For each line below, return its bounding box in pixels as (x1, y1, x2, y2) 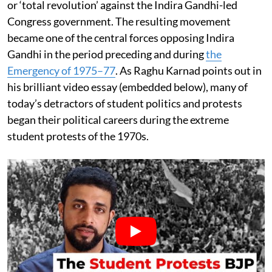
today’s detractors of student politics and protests (7, 96, 242, 110)
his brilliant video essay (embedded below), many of (7, 80, 248, 93)
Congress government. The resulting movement (7, 14, 231, 28)
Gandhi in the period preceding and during (7, 47, 206, 61)
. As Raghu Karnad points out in (115, 63, 262, 77)
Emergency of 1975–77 (7, 63, 115, 77)
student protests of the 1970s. (7, 129, 149, 143)
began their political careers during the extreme (7, 112, 229, 126)
